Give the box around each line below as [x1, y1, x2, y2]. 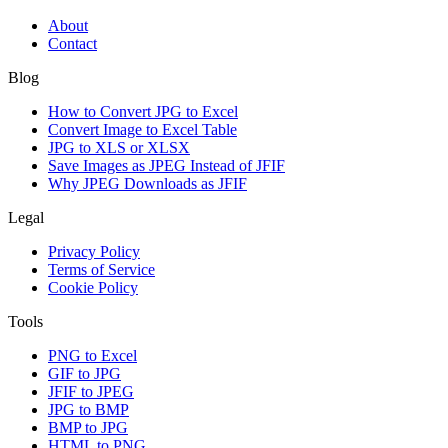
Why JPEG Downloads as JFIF [48, 175, 247, 193]
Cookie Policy [48, 279, 138, 297]
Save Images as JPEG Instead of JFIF [48, 157, 285, 175]
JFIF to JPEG [48, 383, 134, 401]
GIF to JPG [48, 365, 121, 383]
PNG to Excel [48, 347, 137, 365]
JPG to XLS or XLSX [48, 139, 190, 157]
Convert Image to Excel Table [48, 121, 237, 139]
